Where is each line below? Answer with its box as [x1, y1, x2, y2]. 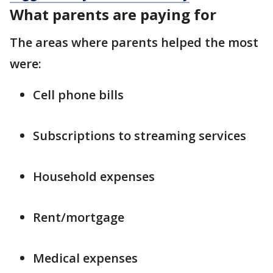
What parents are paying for [10, 4, 220, 25]
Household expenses [33, 168, 155, 185]
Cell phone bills [33, 87, 124, 104]
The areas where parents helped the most [10, 34, 258, 51]
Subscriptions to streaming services [33, 127, 246, 144]
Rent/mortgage [33, 209, 124, 226]
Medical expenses [33, 250, 138, 267]
